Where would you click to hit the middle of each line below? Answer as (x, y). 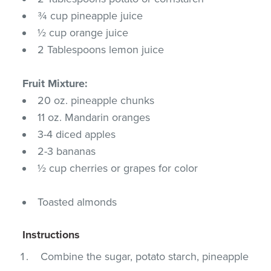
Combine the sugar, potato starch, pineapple (145, 256)
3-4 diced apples (77, 134)
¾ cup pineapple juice (90, 15)
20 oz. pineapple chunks (96, 100)
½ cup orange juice (83, 32)
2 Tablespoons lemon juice (101, 49)
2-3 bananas (67, 151)
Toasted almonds (77, 202)
